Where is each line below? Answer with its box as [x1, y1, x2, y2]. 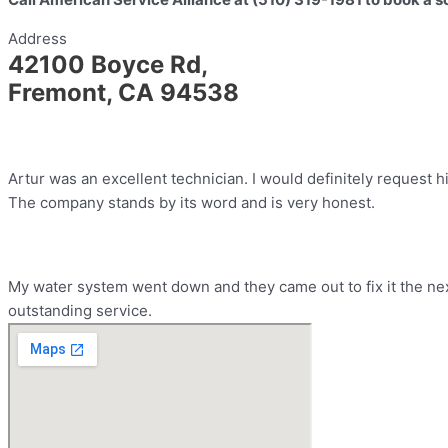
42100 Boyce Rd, [8, 50, 208, 79]
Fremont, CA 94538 [8, 78, 239, 107]
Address [8, 29, 67, 48]
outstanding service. [8, 301, 152, 320]
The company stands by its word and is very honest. [8, 193, 375, 212]
